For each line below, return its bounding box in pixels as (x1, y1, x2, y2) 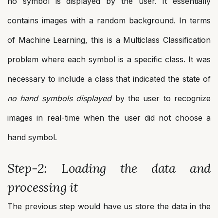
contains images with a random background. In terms (7, 16, 211, 25)
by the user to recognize (111, 93, 211, 103)
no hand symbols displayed (7, 93, 112, 103)
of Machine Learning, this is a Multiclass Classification (7, 35, 211, 45)
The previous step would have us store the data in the (7, 201, 211, 211)
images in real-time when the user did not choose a (7, 113, 211, 123)
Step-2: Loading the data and (7, 160, 211, 176)
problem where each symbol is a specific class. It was (7, 54, 211, 64)
